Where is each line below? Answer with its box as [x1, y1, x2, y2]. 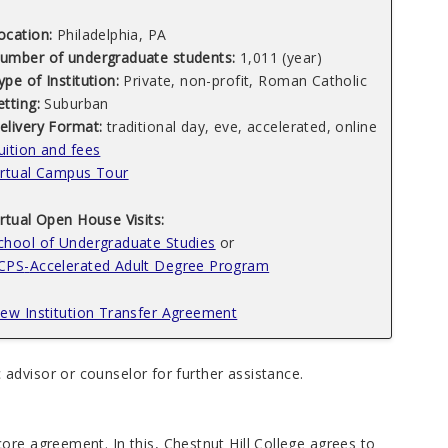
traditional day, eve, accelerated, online [102, 116, 377, 136]
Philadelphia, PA [52, 24, 167, 44]
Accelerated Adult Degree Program [29, 255, 270, 275]
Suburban [40, 93, 109, 113]
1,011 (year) [235, 47, 322, 67]
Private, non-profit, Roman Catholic [119, 70, 368, 90]
